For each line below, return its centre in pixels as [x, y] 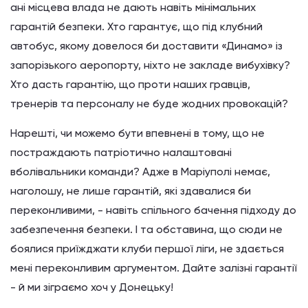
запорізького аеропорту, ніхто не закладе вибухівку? [150, 65]
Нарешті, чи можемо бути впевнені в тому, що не [137, 133]
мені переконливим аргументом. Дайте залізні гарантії [154, 268]
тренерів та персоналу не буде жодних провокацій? [149, 103]
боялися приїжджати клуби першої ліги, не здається [147, 249]
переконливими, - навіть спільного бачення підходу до [153, 210]
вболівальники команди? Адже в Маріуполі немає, [140, 172]
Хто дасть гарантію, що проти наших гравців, [130, 84]
